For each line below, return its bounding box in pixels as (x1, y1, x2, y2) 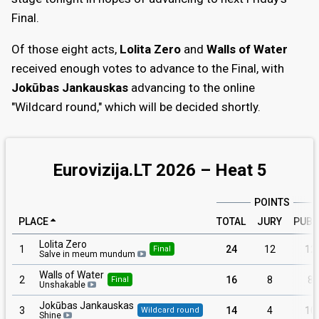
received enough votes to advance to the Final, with (11, 61, 284, 75)
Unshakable (39, 279, 85, 290)
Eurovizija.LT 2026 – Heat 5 (52, 159, 267, 180)
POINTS (253, 196, 290, 208)
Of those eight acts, (11, 41, 120, 56)
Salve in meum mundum (39, 249, 135, 259)
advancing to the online (128, 80, 255, 95)
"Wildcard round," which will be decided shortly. (11, 99, 261, 114)
